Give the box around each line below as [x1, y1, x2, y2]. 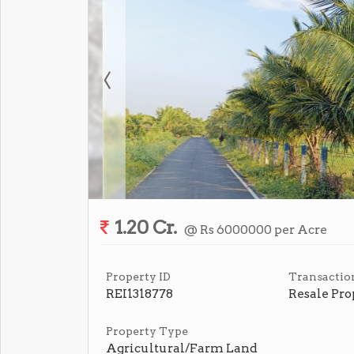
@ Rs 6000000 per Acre [184, 222, 327, 237]
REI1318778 [106, 286, 173, 301]
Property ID [106, 270, 171, 283]
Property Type [106, 325, 188, 337]
